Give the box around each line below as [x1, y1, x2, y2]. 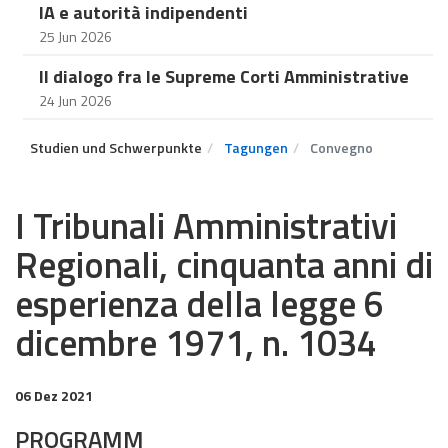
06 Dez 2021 [15, 385, 93, 406]
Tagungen [224, 137, 288, 158]
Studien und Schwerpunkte [30, 137, 202, 158]
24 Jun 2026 [39, 90, 112, 111]
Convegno [307, 137, 373, 158]
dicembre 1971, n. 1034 [15, 315, 377, 370]
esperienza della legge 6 [15, 276, 384, 331]
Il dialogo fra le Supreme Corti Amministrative [39, 63, 409, 90]
